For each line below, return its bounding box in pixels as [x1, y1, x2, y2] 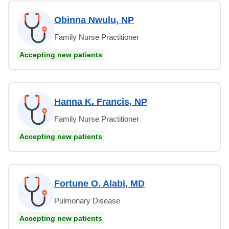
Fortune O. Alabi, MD [54, 178, 145, 189]
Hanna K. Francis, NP [54, 96, 147, 107]
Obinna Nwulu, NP [54, 14, 134, 25]
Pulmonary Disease [54, 196, 120, 205]
